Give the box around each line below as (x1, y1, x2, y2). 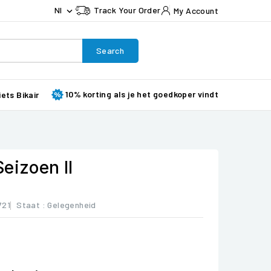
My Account (173, 5, 218, 16)
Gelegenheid (47, 200, 96, 210)
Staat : (16, 200, 46, 210)
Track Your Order (94, 5, 161, 15)
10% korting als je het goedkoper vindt (65, 89, 218, 99)
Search (96, 45, 125, 56)
